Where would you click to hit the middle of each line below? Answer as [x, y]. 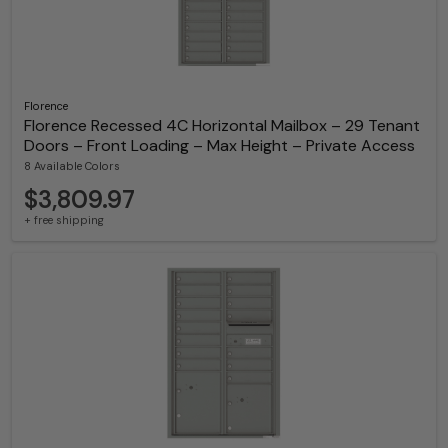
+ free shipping [64, 220]
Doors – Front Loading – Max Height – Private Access [219, 146]
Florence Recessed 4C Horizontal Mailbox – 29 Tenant [222, 126]
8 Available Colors [72, 166]
